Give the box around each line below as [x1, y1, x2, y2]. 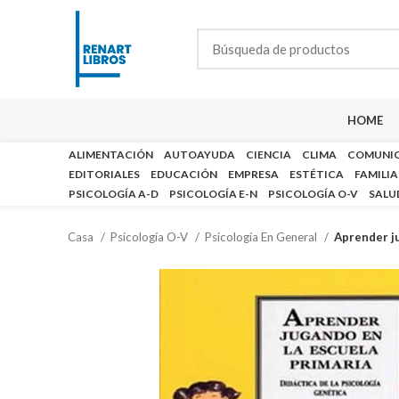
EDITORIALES [69, 167, 140, 181]
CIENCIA [246, 148, 291, 161]
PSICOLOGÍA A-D [69, 187, 159, 200]
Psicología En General [205, 230, 320, 244]
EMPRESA [228, 167, 279, 181]
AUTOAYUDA [164, 148, 235, 161]
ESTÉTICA [289, 167, 344, 181]
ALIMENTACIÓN [69, 148, 153, 161]
